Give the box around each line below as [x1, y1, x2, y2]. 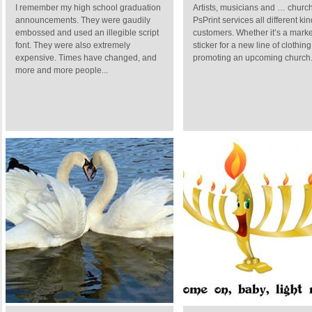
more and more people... [15, 65, 108, 75]
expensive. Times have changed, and [15, 53, 157, 63]
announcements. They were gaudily [15, 15, 150, 25]
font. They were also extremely [15, 40, 130, 50]
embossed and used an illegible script [15, 28, 159, 38]
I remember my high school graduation [15, 3, 161, 13]
